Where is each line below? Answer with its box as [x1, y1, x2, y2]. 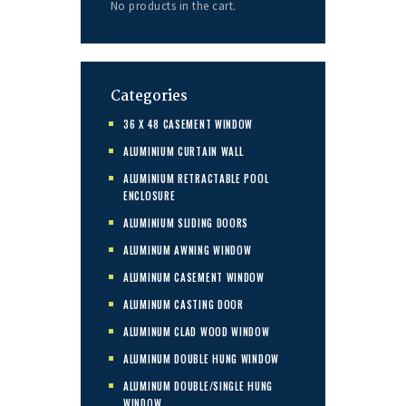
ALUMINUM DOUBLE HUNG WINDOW [123, 351, 279, 366]
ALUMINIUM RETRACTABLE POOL [123, 170, 269, 186]
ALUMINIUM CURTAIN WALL [123, 143, 244, 159]
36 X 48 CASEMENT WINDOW [123, 116, 254, 131]
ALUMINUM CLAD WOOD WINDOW [123, 324, 270, 339]
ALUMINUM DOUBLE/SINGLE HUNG [123, 378, 273, 393]
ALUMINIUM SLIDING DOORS [123, 215, 249, 230]
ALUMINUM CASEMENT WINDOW [123, 269, 265, 285]
